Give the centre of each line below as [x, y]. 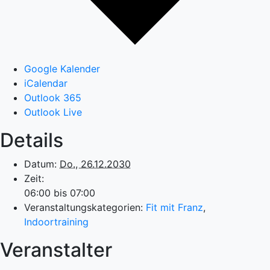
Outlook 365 [53, 97]
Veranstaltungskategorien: [83, 207]
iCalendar [46, 83]
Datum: [40, 164]
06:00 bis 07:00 [60, 193]
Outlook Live [53, 112]
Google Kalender [62, 68]
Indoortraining [56, 221]
